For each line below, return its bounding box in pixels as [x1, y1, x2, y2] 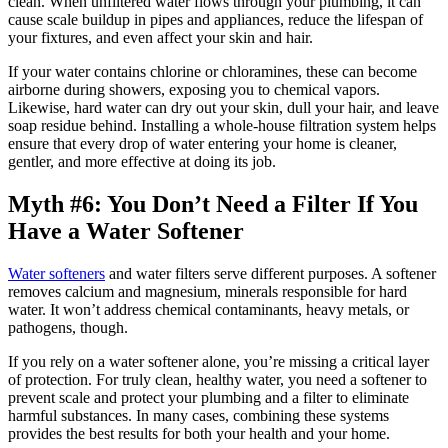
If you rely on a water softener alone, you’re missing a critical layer [8, 352, 429, 370]
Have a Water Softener [8, 217, 244, 244]
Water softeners [8, 264, 105, 282]
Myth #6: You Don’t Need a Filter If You [8, 190, 418, 217]
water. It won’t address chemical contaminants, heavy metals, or [8, 300, 409, 318]
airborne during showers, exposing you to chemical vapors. [8, 80, 380, 98]
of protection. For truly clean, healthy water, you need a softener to [8, 370, 427, 388]
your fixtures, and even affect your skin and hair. [8, 28, 313, 46]
